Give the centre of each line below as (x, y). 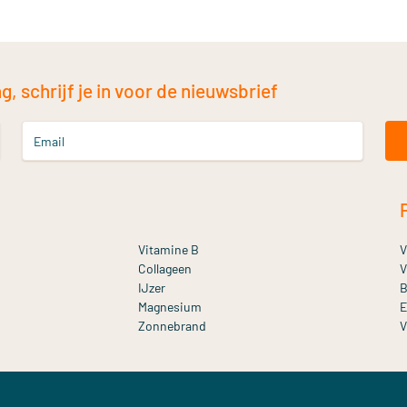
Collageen (165, 268)
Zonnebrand (172, 326)
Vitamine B (169, 249)
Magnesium (170, 307)
